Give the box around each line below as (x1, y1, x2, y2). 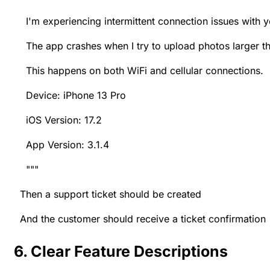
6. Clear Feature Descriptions (14, 242, 228, 261)
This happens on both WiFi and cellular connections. (14, 64, 263, 77)
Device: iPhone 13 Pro (14, 89, 126, 102)
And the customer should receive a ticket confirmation (14, 213, 266, 225)
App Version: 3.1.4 (14, 139, 109, 151)
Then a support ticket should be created (14, 188, 201, 201)
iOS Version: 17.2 (14, 114, 102, 127)
